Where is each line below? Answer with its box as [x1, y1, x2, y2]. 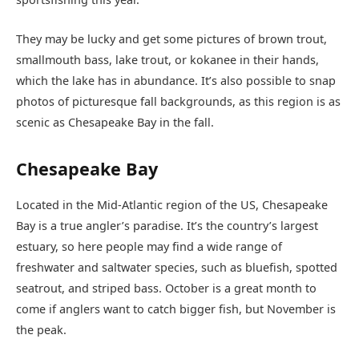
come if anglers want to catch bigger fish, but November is [16, 301, 336, 317]
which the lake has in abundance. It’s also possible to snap [16, 72, 336, 88]
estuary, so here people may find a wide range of [16, 238, 282, 254]
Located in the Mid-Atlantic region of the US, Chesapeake [16, 196, 328, 212]
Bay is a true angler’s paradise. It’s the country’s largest [16, 217, 318, 233]
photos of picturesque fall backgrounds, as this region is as [16, 93, 341, 109]
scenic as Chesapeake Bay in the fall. [16, 114, 214, 130]
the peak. [16, 321, 67, 337]
